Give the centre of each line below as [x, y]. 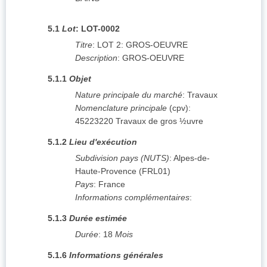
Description [96, 58]
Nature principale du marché [129, 95]
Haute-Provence [106, 171]
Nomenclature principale [121, 108]
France [112, 184]
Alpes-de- [192, 158]
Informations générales [116, 255]
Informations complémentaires [132, 198]
